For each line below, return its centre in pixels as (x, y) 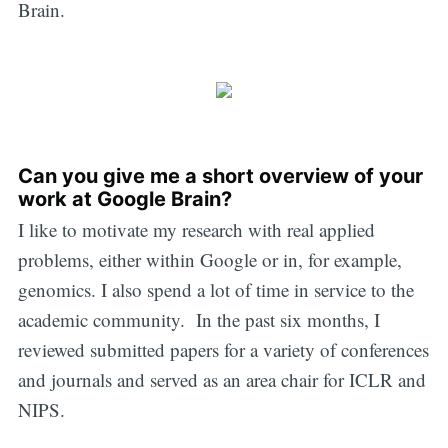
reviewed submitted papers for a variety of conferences (223, 350)
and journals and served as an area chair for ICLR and (221, 380)
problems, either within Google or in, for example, (209, 260)
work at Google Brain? (124, 199)
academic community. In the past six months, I (198, 320)
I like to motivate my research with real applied (196, 230)
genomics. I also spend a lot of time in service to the (215, 290)
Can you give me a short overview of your (220, 176)
